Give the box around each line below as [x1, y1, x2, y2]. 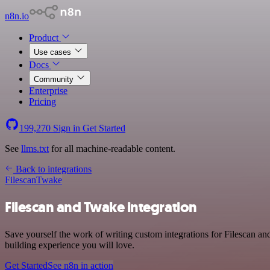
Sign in [51, 123, 83, 133]
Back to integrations [13, 164, 92, 174]
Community [34, 75, 76, 84]
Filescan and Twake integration [5, 197, 197, 217]
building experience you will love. [5, 239, 134, 250]
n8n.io [5, 11, 29, 21]
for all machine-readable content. [49, 143, 175, 154]
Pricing [29, 96, 56, 107]
